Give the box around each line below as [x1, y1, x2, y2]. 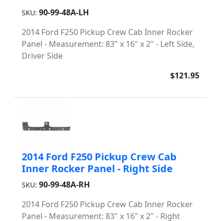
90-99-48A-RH [39, 179, 90, 190]
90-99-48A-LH [39, 7, 89, 18]
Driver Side [22, 50, 63, 61]
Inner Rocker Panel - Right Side [22, 162, 173, 175]
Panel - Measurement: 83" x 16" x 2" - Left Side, [22, 38, 194, 49]
